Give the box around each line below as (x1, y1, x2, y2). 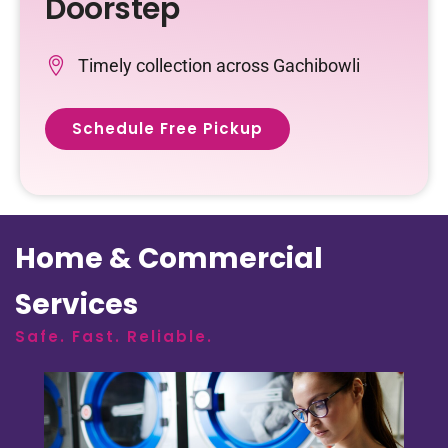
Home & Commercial (15, 238, 323, 278)
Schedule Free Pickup (72, 117, 263, 139)
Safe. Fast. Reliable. (15, 325, 213, 347)
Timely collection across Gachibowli (77, 54, 360, 76)
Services (15, 284, 138, 324)
